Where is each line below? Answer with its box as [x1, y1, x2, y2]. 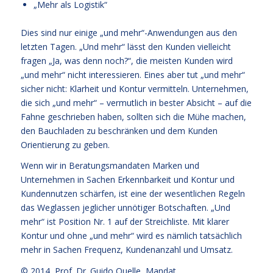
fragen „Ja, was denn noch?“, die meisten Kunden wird [20, 54, 233, 66]
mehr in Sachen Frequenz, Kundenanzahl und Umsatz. [20, 244, 233, 256]
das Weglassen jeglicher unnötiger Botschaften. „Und [20, 202, 230, 214]
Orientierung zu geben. [20, 138, 110, 151]
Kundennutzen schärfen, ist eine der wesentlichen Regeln [20, 188, 245, 200]
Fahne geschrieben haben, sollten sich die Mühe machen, [20, 110, 246, 122]
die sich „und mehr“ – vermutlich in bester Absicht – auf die [20, 96, 252, 108]
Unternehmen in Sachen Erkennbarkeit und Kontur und [20, 174, 235, 186]
